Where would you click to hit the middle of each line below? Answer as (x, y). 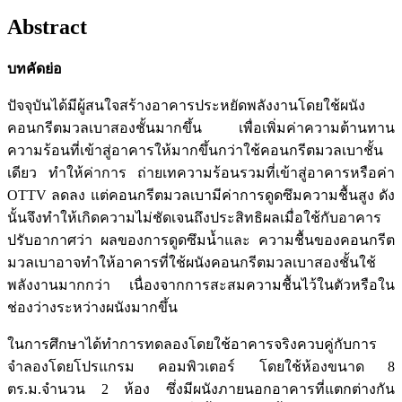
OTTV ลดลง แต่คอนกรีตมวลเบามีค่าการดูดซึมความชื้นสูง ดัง (201, 196)
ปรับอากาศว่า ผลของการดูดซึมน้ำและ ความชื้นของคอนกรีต (201, 240)
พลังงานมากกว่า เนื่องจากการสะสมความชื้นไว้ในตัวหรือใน (201, 285)
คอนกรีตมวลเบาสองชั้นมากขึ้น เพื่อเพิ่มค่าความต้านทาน (201, 128)
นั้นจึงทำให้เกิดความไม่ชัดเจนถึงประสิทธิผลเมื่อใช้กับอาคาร (194, 218)
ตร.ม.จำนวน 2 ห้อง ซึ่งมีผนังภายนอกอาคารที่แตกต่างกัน (201, 389)
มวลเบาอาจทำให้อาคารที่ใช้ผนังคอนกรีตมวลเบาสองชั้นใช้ (192, 263)
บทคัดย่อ (35, 69)
